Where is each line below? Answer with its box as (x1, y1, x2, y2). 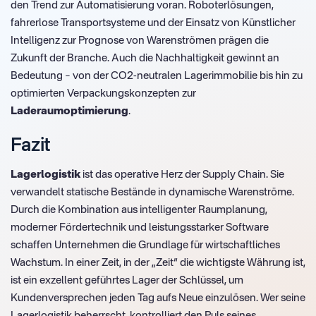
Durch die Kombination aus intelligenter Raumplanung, (11, 205, 267, 215)
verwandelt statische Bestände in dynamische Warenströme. (11, 187, 294, 197)
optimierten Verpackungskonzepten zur (11, 88, 196, 99)
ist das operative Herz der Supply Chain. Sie (80, 169, 284, 180)
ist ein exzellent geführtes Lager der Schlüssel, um (11, 275, 243, 286)
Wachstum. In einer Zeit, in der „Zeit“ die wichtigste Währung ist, (11, 257, 305, 268)
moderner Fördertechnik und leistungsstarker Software (11, 222, 269, 233)
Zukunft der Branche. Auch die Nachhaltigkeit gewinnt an (11, 53, 279, 63)
